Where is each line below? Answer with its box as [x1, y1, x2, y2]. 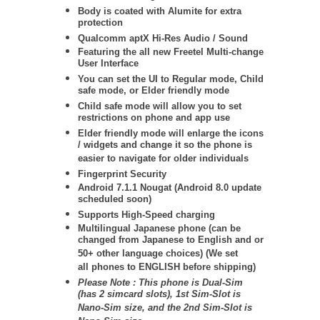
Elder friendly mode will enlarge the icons [78, 128, 264, 139]
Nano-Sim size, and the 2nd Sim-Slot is [78, 302, 252, 316]
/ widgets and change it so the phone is [78, 139, 252, 153]
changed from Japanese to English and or [78, 234, 264, 248]
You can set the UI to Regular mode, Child [78, 74, 264, 84]
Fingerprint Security [78, 169, 166, 179]
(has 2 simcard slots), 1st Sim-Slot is [78, 289, 241, 302]
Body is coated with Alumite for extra [78, 6, 241, 16]
